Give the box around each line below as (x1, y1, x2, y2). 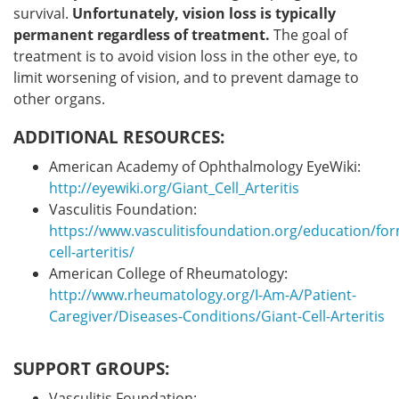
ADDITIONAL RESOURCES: (13, 126, 224, 149)
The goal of (270, 25, 347, 45)
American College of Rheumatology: (49, 264, 291, 283)
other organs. (13, 89, 105, 109)
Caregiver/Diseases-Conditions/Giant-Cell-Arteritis (49, 306, 385, 326)
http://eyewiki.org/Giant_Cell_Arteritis (49, 178, 299, 198)
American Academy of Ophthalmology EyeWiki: (49, 157, 364, 176)
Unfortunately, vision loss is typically (72, 4, 336, 23)
